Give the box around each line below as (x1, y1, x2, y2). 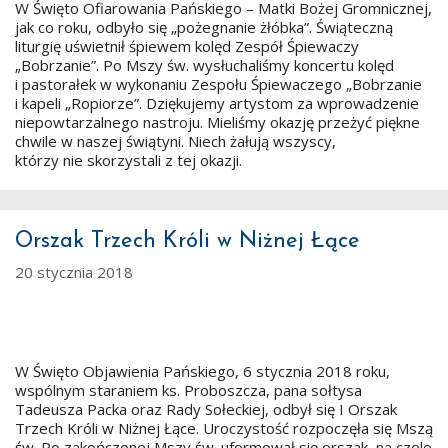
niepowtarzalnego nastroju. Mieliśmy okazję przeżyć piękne (15, 111, 420, 132)
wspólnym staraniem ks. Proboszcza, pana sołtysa (15, 380, 362, 400)
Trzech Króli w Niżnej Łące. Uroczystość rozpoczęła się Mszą (15, 418, 433, 438)
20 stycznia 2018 (15, 262, 133, 282)
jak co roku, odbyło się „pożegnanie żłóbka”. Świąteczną (15, 16, 393, 37)
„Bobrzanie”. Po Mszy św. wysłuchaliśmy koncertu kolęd (15, 54, 394, 75)
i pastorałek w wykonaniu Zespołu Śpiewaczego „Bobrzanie (15, 73, 422, 94)
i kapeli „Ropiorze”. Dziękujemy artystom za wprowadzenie (15, 92, 419, 113)
